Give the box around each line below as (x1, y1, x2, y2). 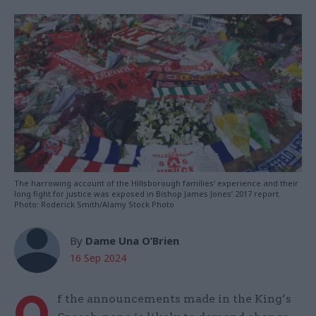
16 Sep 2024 (70, 251, 126, 265)
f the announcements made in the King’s (57, 292, 291, 306)
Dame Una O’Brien (85, 233, 179, 248)
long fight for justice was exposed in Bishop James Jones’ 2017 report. (14, 188, 281, 200)
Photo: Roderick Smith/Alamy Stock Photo (14, 199, 174, 210)
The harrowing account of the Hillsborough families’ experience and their (14, 178, 298, 189)
